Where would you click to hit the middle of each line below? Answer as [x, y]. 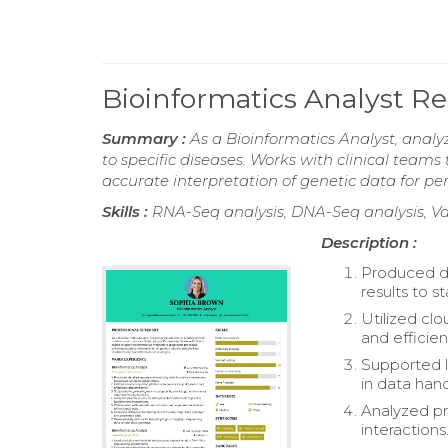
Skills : [127, 212]
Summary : [146, 139]
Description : [369, 243]
